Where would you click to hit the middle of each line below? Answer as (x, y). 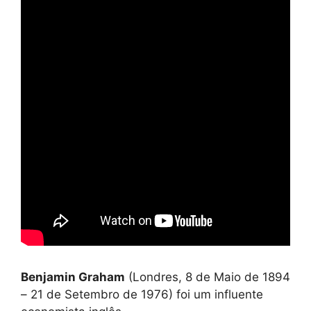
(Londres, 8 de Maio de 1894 (208, 277)
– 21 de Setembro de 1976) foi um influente (142, 294)
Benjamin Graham (73, 277)
